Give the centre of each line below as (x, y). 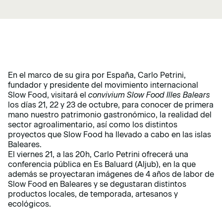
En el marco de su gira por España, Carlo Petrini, (97, 75)
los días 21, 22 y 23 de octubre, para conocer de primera (111, 105)
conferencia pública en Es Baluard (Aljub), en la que (102, 165)
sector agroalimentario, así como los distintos (93, 125)
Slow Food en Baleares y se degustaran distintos (97, 184)
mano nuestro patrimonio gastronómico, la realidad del (110, 115)
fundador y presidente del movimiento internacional (103, 85)
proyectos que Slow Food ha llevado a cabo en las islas (110, 135)
